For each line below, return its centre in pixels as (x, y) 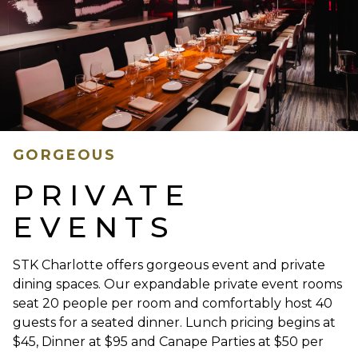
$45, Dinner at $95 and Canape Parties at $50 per (168, 342)
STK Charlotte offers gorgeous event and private (169, 265)
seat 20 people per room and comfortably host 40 (173, 304)
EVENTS (94, 227)
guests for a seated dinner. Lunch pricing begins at (174, 323)
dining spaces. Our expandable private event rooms (177, 284)
